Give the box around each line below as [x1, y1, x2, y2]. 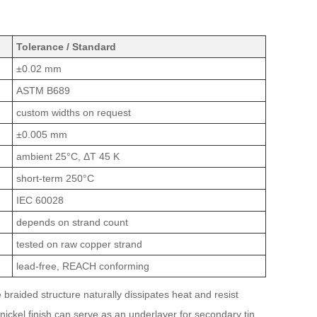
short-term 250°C [16, 173, 94, 184]
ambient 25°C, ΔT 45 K [16, 151, 120, 162]
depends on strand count [16, 217, 128, 228]
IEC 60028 [16, 195, 64, 206]
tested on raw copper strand [16, 238, 142, 250]
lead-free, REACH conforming [16, 260, 149, 272]
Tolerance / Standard [16, 41, 116, 52]
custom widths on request [16, 107, 131, 118]
